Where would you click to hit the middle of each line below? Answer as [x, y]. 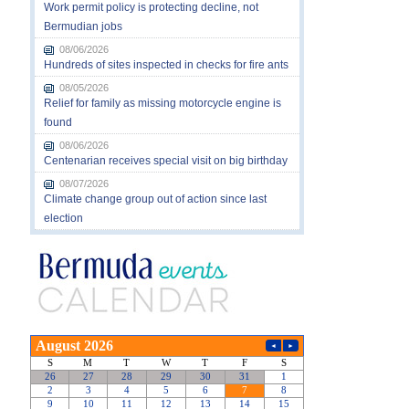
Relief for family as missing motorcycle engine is [162, 103]
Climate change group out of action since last [155, 199]
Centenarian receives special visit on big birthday [165, 160]
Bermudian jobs [83, 26]
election [63, 218]
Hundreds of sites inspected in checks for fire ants [166, 64]
